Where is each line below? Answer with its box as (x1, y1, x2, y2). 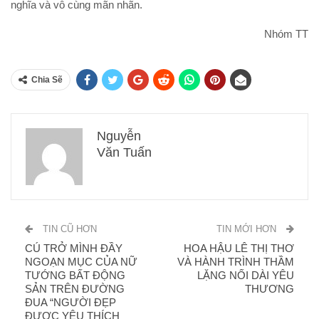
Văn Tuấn (97, 145, 152, 159)
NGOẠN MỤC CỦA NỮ (25, 255, 137, 268)
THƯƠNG (245, 282, 294, 295)
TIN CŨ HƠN (40, 223, 97, 234)
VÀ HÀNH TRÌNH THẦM (177, 255, 294, 268)
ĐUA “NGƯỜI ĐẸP (25, 296, 116, 308)
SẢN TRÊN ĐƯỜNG (25, 282, 125, 295)
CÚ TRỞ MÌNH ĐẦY (25, 241, 122, 254)
